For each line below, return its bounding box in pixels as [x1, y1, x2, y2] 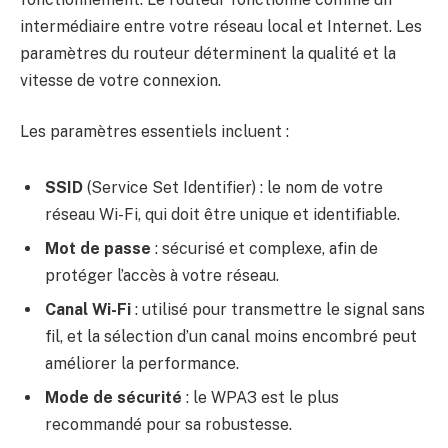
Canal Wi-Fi [45, 299, 131, 319]
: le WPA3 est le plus [182, 387, 339, 407]
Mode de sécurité [45, 387, 182, 407]
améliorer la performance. [45, 353, 239, 373]
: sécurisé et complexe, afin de [151, 238, 378, 258]
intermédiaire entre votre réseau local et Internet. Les [20, 16, 422, 36]
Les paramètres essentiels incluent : [20, 122, 289, 142]
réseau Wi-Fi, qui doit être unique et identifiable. [45, 204, 400, 224]
